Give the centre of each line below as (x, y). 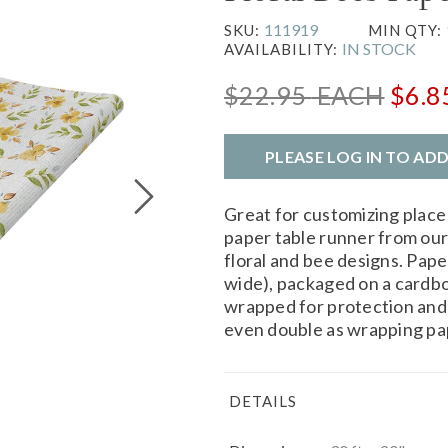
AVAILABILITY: (283, 48)
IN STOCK (379, 48)
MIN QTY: (407, 29)
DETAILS (263, 400)
